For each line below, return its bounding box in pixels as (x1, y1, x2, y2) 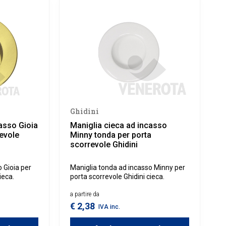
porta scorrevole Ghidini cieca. (70, 173, 165, 181)
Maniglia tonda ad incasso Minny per (70, 163, 186, 172)
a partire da (70, 191, 100, 198)
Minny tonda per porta (70, 130, 152, 140)
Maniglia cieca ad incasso (70, 121, 167, 131)
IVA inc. (98, 203, 121, 211)
